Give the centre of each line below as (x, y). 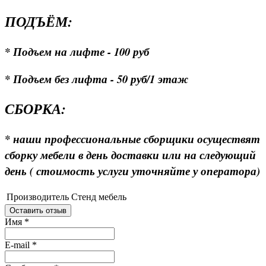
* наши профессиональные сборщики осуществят (132, 139)
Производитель (38, 197)
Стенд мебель (99, 197)
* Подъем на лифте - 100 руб (77, 51)
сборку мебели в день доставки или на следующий (130, 155)
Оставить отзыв (38, 211)
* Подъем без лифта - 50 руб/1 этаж (96, 79)
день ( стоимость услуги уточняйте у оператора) (132, 171)
